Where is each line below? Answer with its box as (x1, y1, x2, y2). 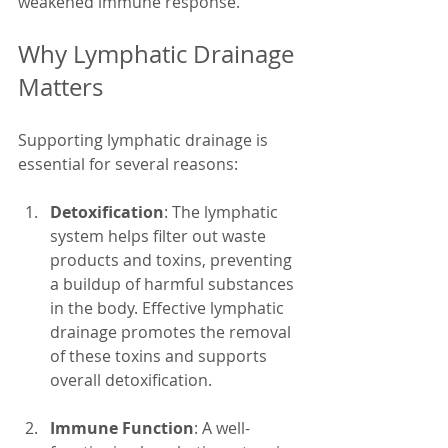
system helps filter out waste (50, 225, 270, 247)
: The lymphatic (164, 201, 282, 223)
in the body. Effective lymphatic (50, 297, 288, 319)
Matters (18, 71, 103, 103)
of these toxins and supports (50, 345, 271, 367)
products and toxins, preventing (50, 249, 296, 271)
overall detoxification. (50, 369, 212, 391)
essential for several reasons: (18, 153, 238, 175)
